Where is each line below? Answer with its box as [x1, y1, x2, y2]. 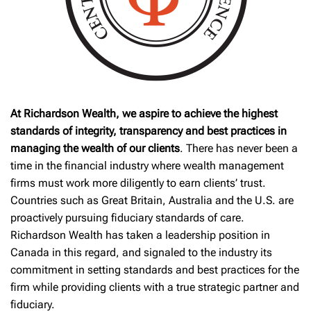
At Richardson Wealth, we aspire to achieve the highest [10, 107, 278, 120]
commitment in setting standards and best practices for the [10, 263, 299, 276]
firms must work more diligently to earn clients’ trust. [10, 176, 266, 190]
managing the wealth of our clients [10, 142, 180, 155]
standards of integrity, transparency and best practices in [10, 124, 287, 137]
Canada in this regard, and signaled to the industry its [10, 246, 272, 259]
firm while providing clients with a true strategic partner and [10, 280, 299, 294]
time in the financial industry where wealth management [10, 159, 284, 172]
